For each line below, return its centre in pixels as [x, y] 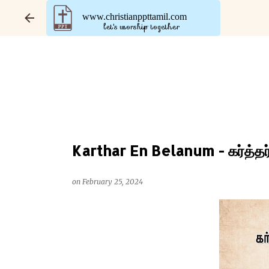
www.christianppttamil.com [134, 17]
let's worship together [141, 27]
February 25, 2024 [112, 182]
